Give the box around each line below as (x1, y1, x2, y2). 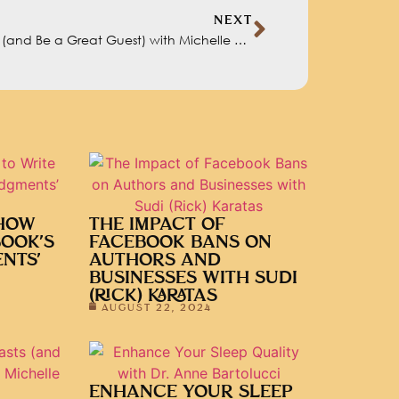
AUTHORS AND (89, 251, 221, 269)
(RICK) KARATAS (89, 287, 217, 305)
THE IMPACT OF (89, 216, 225, 233)
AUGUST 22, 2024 (102, 302, 212, 313)
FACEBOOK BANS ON (89, 233, 272, 251)
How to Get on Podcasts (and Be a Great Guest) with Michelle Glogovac (233, 32, 247, 48)
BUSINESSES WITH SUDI (89, 269, 297, 287)
